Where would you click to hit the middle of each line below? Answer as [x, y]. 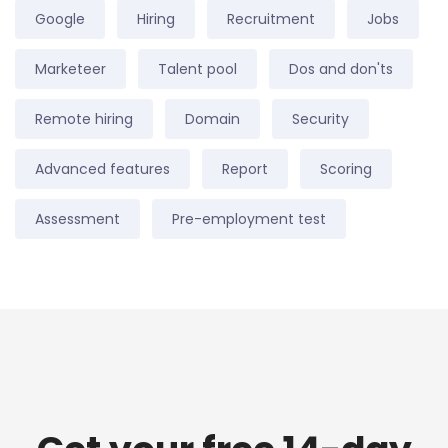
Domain [212, 119]
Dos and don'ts [341, 69]
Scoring [346, 169]
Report [245, 169]
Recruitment [271, 19]
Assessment [77, 219]
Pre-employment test [249, 219]
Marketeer [70, 69]
